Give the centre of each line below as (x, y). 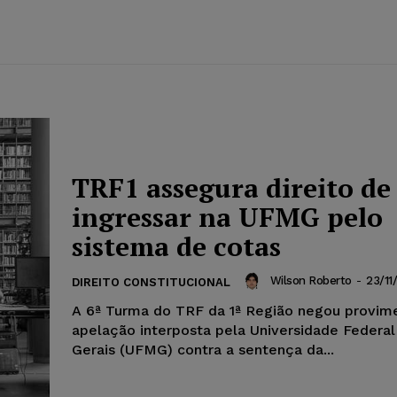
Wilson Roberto (311, 280)
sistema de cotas (176, 246)
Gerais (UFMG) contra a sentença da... (203, 349)
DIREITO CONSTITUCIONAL (151, 282)
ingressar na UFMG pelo (227, 217)
